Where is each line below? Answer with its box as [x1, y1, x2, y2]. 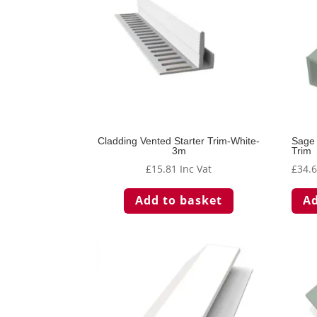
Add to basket [135, 192, 223, 209]
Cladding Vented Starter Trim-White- [98, 134, 260, 146]
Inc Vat [180, 161, 212, 175]
